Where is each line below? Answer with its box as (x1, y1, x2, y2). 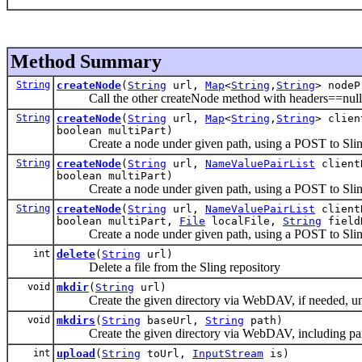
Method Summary (11, 50, 162, 72)
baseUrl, (141, 314, 205, 326)
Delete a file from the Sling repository (57, 259, 280, 274)
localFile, (205, 214, 283, 227)
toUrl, (141, 347, 192, 360)
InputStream (192, 347, 263, 360)
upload (57, 347, 95, 360)
